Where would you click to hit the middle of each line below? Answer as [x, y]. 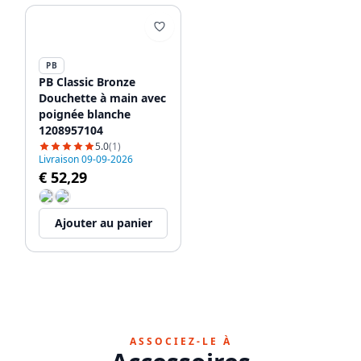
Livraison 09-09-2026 [86, 159]
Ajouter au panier [103, 223]
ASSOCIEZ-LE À [180, 341]
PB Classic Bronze [87, 82]
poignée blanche [85, 114]
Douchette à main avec [102, 98]
